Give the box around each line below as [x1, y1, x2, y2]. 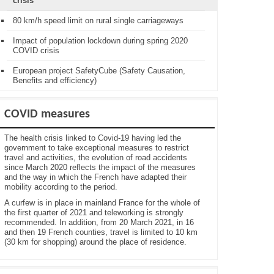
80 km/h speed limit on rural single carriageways [13, 16, 183, 25]
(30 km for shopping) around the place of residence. [4, 237, 187, 246]
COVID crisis [13, 46, 59, 55]
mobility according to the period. [4, 182, 117, 191]
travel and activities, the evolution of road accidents [4, 153, 187, 162]
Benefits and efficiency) [13, 76, 97, 85]
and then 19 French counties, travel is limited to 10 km [4, 228, 198, 237]
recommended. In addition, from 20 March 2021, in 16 [4, 218, 194, 227]
